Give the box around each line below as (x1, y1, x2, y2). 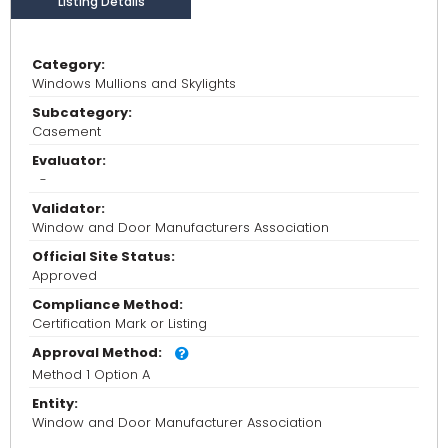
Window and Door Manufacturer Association (32, 413, 322, 433)
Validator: (32, 199, 105, 219)
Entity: (32, 394, 78, 414)
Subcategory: (32, 103, 132, 123)
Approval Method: (32, 343, 162, 363)
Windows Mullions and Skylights (32, 74, 236, 94)
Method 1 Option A (32, 365, 150, 385)
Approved (32, 266, 97, 286)
